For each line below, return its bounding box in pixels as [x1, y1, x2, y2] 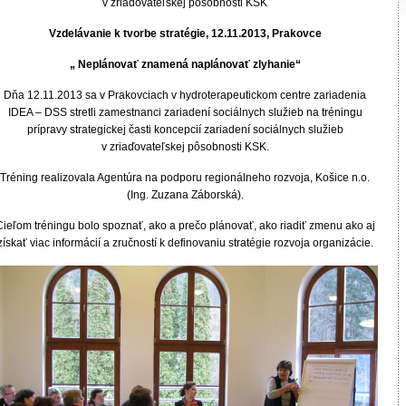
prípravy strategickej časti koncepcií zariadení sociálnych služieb [26, 123, 343, 136]
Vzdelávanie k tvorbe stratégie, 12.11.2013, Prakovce [48, 27, 322, 40]
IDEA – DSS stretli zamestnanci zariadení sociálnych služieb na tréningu [7, 106, 362, 119]
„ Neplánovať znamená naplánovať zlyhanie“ [69, 58, 301, 71]
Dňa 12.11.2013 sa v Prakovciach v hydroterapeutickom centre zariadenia [4, 89, 366, 101]
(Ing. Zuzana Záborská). [126, 188, 244, 201]
